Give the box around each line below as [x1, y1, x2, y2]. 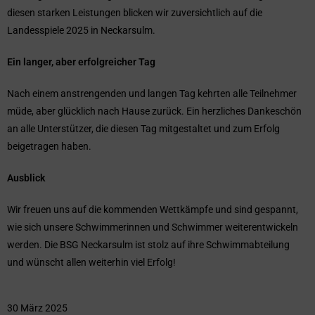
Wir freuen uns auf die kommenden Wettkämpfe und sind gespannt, [7, 204, 298, 215]
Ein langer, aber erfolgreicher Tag [7, 56, 155, 67]
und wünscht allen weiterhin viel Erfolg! [7, 257, 176, 268]
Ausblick [7, 172, 45, 184]
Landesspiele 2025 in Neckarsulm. [7, 25, 155, 36]
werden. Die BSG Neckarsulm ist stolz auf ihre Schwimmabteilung [7, 239, 290, 250]
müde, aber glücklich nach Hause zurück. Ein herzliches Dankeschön [7, 105, 302, 117]
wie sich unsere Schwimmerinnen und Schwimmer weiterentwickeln [7, 221, 298, 233]
